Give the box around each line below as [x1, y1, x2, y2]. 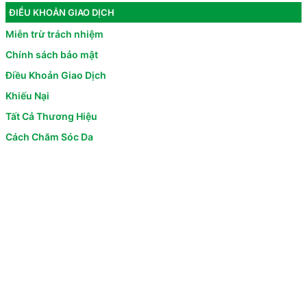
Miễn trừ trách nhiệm [5, 28, 103, 40]
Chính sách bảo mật [5, 49, 98, 61]
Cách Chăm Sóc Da [5, 131, 93, 143]
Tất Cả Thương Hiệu [5, 110, 97, 123]
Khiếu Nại [5, 90, 49, 102]
